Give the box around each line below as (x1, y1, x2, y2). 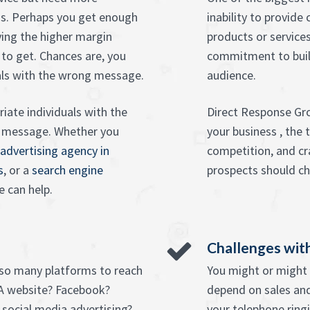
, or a (3, 162, 32, 178)
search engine (32, 162, 103, 178)
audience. (207, 67, 256, 83)
